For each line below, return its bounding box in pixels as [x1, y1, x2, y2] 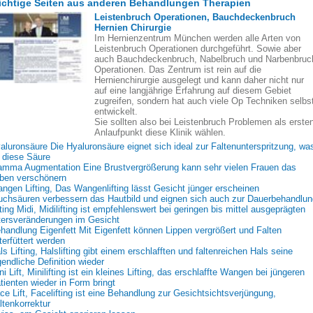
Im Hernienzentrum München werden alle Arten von [94, 33, 300, 43]
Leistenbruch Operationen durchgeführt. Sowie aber [94, 43, 301, 54]
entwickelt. [94, 106, 138, 117]
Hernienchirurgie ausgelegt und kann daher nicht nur [94, 75, 304, 85]
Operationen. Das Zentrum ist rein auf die [94, 64, 261, 75]
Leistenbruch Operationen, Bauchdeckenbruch [94, 12, 296, 22]
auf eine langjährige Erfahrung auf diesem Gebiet [94, 85, 291, 96]
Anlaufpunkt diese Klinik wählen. [94, 127, 226, 138]
